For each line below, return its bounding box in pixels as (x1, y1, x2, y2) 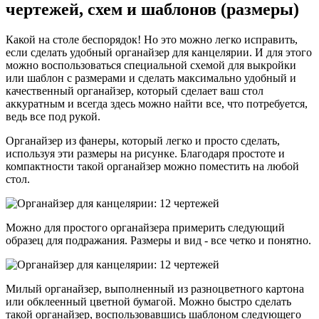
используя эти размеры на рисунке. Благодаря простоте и (6, 147, 285, 159)
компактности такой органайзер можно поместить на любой (6, 159, 299, 172)
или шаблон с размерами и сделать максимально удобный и (6, 71, 296, 84)
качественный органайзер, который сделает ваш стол (6, 84, 263, 97)
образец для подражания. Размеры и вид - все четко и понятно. (6, 234, 311, 246)
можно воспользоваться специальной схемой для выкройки (6, 58, 296, 71)
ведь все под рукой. (6, 110, 100, 122)
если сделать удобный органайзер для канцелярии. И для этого (6, 46, 312, 58)
